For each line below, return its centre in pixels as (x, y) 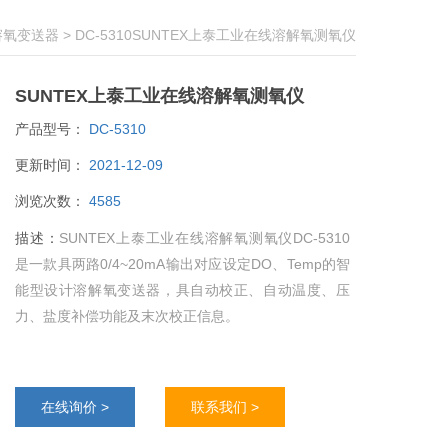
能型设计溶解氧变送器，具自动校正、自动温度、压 (182, 290)
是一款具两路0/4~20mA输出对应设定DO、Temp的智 (182, 264)
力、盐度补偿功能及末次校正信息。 (127, 316)
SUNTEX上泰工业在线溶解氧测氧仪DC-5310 (204, 238)
